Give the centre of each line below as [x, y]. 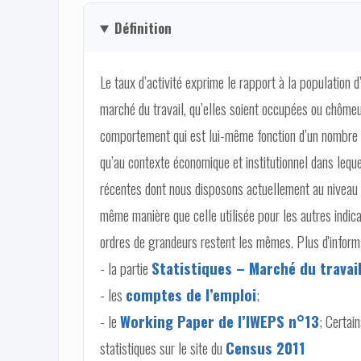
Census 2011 [266, 347]
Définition [143, 27]
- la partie [126, 268]
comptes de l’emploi [191, 294]
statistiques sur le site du [163, 347]
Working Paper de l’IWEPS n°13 [220, 321]
